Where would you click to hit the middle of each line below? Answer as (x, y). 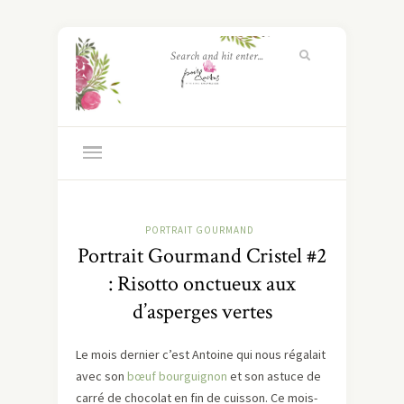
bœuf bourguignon (177, 376)
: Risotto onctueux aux (202, 284)
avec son (101, 376)
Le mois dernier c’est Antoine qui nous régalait (201, 355)
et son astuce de (274, 376)
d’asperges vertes (202, 312)
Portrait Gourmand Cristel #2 (202, 256)
